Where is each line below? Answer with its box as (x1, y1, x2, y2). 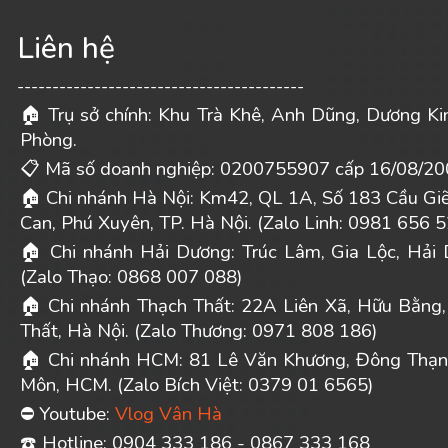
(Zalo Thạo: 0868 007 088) (19, 264, 242, 290)
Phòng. (19, 127, 77, 153)
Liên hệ (16, 27, 115, 69)
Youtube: (38, 401, 115, 427)
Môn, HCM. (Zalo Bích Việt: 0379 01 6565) (19, 372, 373, 398)
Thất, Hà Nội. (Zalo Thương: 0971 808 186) (19, 318, 377, 344)
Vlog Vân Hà (114, 401, 222, 427)
